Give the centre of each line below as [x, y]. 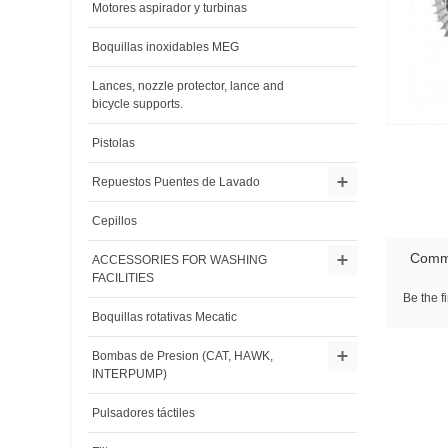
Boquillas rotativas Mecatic [164, 317]
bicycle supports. [137, 104]
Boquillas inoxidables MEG [165, 47]
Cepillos [114, 221]
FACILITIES [123, 278]
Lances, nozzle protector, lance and [188, 86]
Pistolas [113, 143]
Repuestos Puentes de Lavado [176, 182]
